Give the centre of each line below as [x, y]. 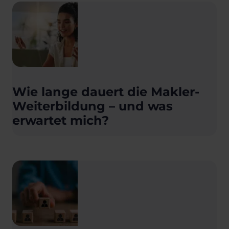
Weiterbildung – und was [93, 106]
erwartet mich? [61, 120]
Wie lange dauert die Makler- [106, 91]
